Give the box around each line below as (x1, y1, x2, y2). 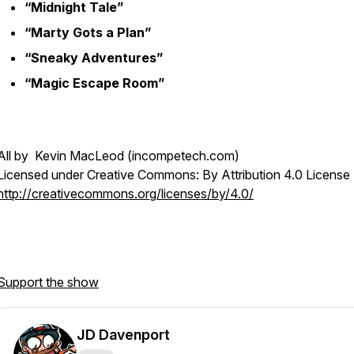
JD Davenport (77, 326, 170, 343)
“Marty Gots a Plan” (24, 24, 151, 40)
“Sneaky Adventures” (24, 50, 163, 66)
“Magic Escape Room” (24, 75, 164, 91)
